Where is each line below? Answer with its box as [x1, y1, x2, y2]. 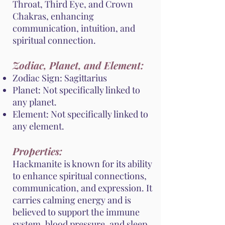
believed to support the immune [13, 206, 140, 218]
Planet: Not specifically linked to [13, 84, 140, 96]
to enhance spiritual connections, [13, 170, 147, 182]
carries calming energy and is [13, 194, 131, 206]
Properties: [13, 144, 62, 158]
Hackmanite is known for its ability [13, 158, 152, 170]
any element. [13, 120, 64, 133]
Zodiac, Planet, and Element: [13, 58, 144, 72]
